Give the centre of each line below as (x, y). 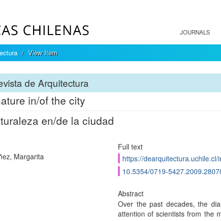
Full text (130, 147)
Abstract (130, 193)
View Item (43, 53)
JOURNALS (195, 32)
